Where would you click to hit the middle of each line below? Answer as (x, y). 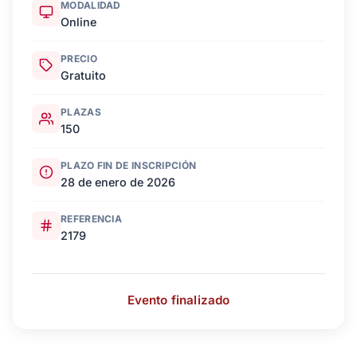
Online (78, 22)
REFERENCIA (91, 219)
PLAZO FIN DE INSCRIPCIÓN (129, 166)
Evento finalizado (178, 300)
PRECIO (79, 59)
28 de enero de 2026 (118, 182)
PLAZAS (81, 112)
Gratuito (83, 76)
